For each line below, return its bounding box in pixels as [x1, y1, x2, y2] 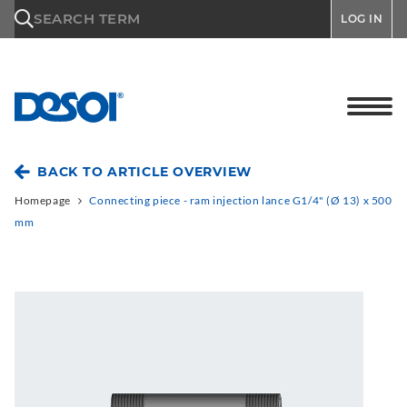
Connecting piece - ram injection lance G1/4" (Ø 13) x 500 [89, 194, 392, 207]
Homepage [15, 194, 71, 207]
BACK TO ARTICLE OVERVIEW [37, 164, 252, 180]
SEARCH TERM [34, 10, 141, 28]
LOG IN [341, 12, 382, 26]
